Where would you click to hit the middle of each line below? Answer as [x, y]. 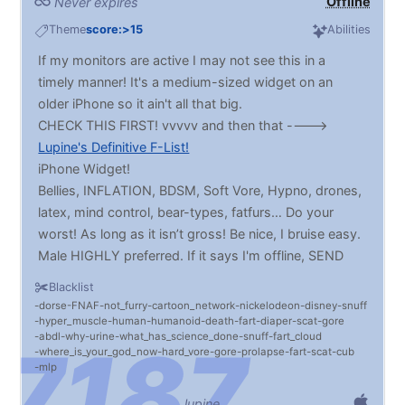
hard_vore [186, 352]
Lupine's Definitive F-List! [114, 147]
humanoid [176, 321]
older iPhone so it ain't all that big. [141, 104]
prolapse [264, 352]
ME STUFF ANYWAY [101, 278]
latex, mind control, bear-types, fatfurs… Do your [186, 212]
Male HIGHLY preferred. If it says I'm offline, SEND [191, 256]
